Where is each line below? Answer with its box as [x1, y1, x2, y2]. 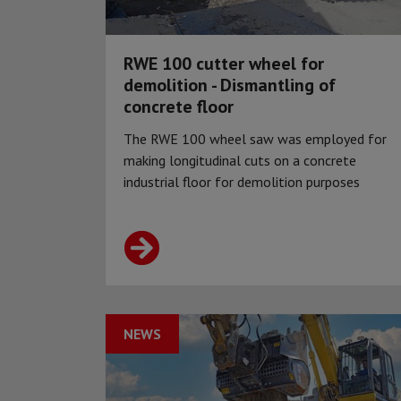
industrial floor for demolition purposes [124, 173, 360, 192]
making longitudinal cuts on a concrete [124, 151, 356, 170]
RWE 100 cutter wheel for [124, 52, 324, 76]
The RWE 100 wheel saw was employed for [124, 130, 387, 149]
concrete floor [124, 95, 234, 119]
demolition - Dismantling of [124, 73, 336, 98]
